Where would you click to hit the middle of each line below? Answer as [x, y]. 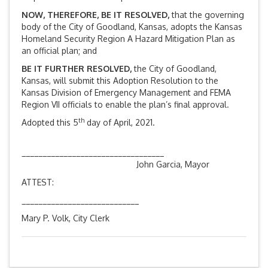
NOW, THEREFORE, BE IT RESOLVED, [97, 15]
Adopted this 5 [50, 123]
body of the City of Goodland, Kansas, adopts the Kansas [132, 27]
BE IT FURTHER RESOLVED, [78, 69]
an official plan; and [59, 51]
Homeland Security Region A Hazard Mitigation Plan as [128, 39]
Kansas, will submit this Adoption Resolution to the [120, 81]
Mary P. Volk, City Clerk [66, 218]
